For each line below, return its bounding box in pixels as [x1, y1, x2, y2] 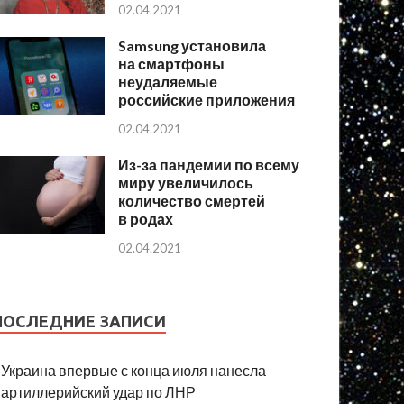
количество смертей [118, 192, 266, 210]
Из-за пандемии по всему [118, 156, 300, 174]
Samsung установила [118, 37, 267, 55]
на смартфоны [118, 55, 225, 73]
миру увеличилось [118, 174, 254, 192]
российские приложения [118, 91, 296, 109]
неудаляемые [118, 73, 218, 91]
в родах [118, 210, 174, 228]
